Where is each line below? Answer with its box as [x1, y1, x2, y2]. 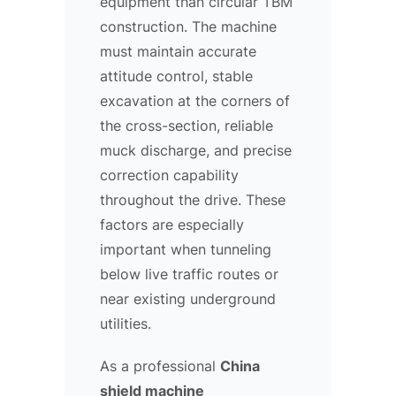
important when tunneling [100, 240, 271, 258]
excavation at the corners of [100, 91, 290, 110]
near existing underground [100, 289, 276, 308]
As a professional [100, 356, 220, 375]
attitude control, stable [100, 66, 253, 85]
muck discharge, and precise [100, 141, 292, 159]
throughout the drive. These [100, 190, 286, 209]
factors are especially [100, 215, 244, 233]
